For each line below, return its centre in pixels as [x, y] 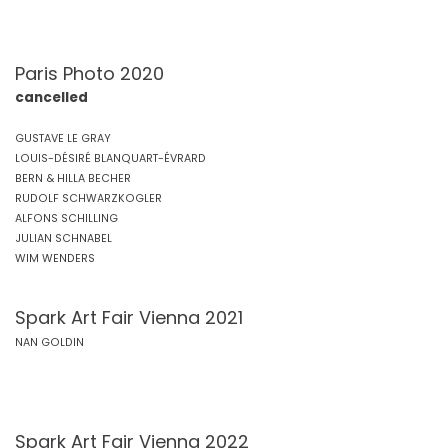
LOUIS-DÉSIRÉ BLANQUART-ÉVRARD [110, 158]
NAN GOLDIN [49, 342]
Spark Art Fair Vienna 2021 [129, 317]
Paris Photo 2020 [89, 73]
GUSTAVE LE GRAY [63, 138]
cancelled [51, 97]
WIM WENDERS [55, 258]
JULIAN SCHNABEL [63, 238]
